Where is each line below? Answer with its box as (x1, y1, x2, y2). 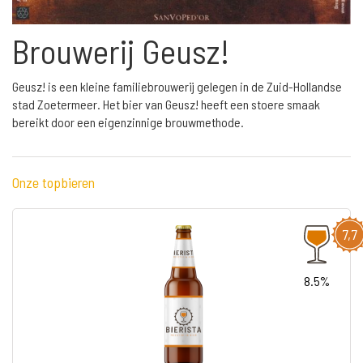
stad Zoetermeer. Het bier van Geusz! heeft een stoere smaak (12, 96, 320, 112)
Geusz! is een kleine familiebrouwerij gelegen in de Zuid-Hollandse (12, 78, 342, 94)
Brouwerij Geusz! (12, 30, 230, 70)
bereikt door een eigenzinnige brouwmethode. (12, 113, 244, 130)
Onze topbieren (12, 173, 95, 191)
